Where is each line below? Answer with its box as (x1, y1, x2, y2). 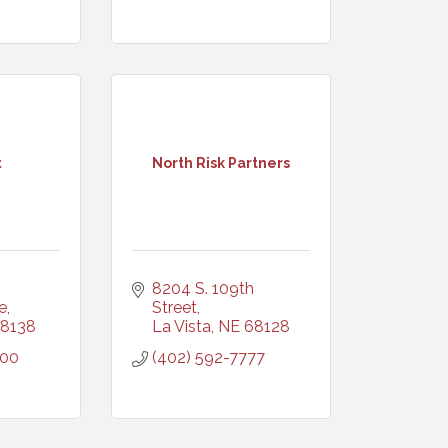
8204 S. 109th (152, 279, 254, 298)
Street (152, 298, 197, 317)
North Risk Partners (152, 154, 290, 171)
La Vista (152, 317, 211, 336)
